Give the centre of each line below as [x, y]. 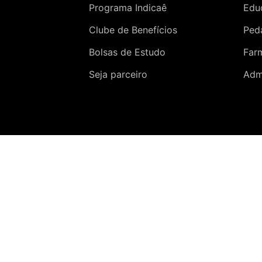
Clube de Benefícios [133, 30]
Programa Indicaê [128, 7]
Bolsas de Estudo [127, 52]
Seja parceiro [118, 74]
